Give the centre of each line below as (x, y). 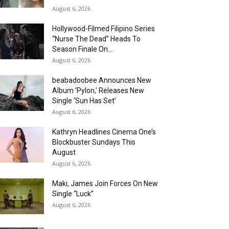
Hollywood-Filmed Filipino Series (104, 29)
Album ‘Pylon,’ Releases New (98, 91)
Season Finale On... (82, 49)
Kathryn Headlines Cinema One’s (104, 132)
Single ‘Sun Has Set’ (84, 101)
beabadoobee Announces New (102, 81)
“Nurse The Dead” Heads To (96, 39)
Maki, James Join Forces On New (105, 184)
